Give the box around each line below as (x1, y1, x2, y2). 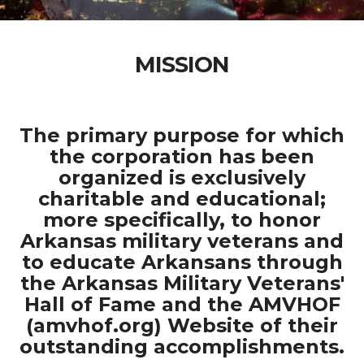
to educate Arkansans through (21, 250, 343, 274)
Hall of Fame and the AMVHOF (24, 292, 340, 316)
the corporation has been (50, 145, 314, 168)
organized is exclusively (58, 166, 305, 189)
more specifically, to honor (43, 208, 321, 232)
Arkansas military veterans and (20, 229, 344, 253)
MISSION (135, 51, 229, 78)
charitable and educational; (38, 187, 326, 210)
